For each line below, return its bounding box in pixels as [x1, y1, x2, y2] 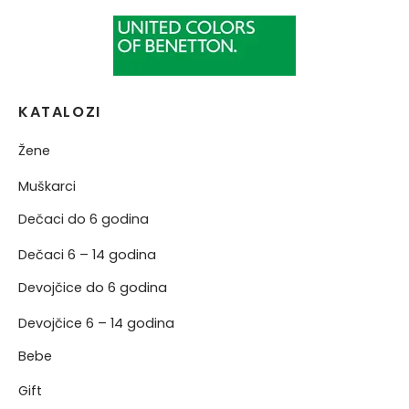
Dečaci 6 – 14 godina [18, 245, 156, 264]
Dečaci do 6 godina [18, 210, 149, 229]
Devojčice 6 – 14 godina [18, 313, 174, 332]
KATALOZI [18, 100, 101, 122]
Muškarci [18, 176, 76, 195]
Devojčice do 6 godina [18, 278, 167, 298]
